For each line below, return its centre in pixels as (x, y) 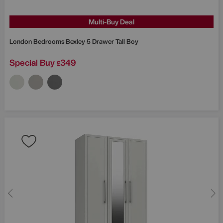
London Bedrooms (38, 41)
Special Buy (32, 62)
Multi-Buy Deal (111, 21)
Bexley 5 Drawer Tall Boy (102, 41)
